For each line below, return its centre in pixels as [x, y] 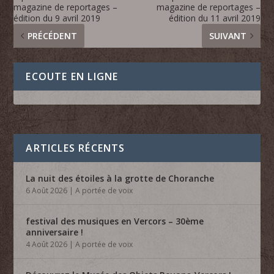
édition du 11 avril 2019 [214, 18]
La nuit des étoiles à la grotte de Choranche [120, 178]
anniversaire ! [55, 232]
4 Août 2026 [47, 244]
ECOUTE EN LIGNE [72, 76]
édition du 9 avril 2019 [57, 18]
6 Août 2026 [47, 190]
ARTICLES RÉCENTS [76, 148]
